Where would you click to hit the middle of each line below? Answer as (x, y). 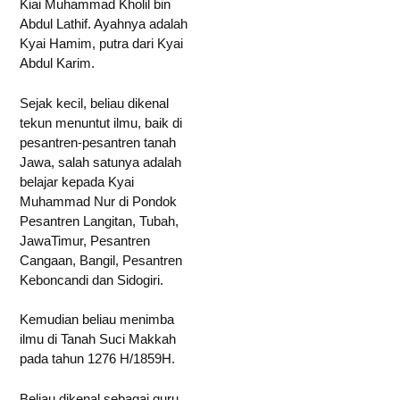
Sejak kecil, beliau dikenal (94, 103)
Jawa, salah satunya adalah (100, 162)
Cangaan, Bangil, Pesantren (101, 260)
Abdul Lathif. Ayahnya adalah (104, 24)
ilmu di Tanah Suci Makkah (98, 339)
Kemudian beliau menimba (97, 319)
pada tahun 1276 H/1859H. (97, 358)
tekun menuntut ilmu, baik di (101, 122)
